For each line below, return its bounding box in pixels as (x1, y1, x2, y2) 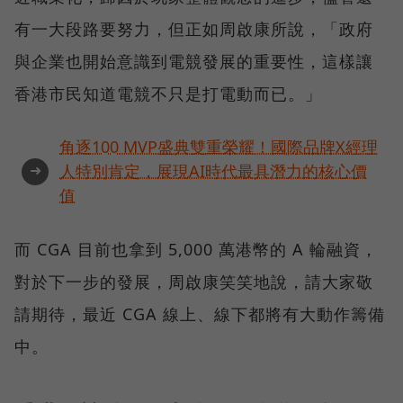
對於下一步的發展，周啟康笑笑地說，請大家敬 (14, 271, 373, 293)
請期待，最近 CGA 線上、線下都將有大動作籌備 (14, 303, 385, 326)
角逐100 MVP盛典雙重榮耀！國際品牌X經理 (59, 136, 378, 158)
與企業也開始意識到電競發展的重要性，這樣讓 (14, 50, 373, 73)
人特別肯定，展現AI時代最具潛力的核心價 (59, 160, 367, 183)
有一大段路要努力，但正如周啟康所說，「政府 (14, 18, 373, 40)
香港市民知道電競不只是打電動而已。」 (14, 83, 322, 105)
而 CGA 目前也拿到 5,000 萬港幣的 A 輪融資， (14, 238, 378, 261)
